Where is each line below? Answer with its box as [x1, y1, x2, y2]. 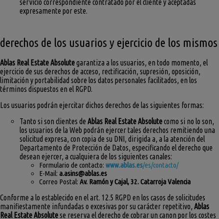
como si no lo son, [162, 117, 214, 126]
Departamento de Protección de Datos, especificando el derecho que [20, 143, 213, 153]
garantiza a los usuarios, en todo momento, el [75, 58, 208, 67]
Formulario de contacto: [39, 161, 106, 170]
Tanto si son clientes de [20, 117, 88, 126]
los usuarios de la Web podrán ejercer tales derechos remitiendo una [20, 126, 215, 135]
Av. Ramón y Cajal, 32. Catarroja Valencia [80, 177, 191, 186]
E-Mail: [39, 169, 59, 178]
